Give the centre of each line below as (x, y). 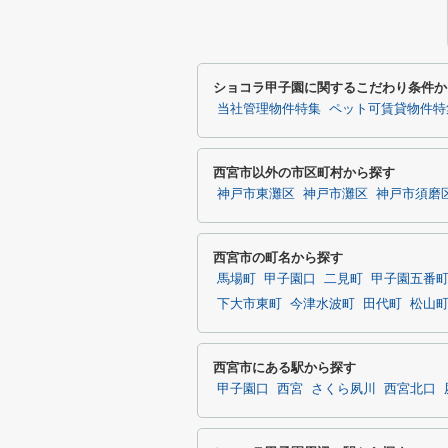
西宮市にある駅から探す (284, 367)
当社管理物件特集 (269, 109)
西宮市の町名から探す (278, 257)
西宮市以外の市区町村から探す (304, 172)
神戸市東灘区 (256, 194)
